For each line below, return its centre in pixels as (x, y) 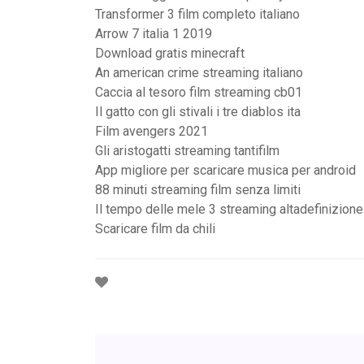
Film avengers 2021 (152, 131)
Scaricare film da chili (155, 229)
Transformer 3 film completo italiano (197, 14)
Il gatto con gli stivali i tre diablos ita (198, 112)
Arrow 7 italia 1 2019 (154, 34)
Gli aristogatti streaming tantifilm (187, 151)
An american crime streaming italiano (199, 73)
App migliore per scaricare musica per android (225, 170)
